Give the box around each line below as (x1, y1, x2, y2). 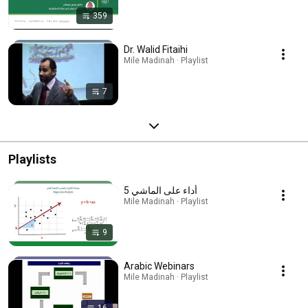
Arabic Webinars (124, 260, 195, 272)
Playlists (8, 151, 56, 166)
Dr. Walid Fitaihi (124, 43, 188, 55)
